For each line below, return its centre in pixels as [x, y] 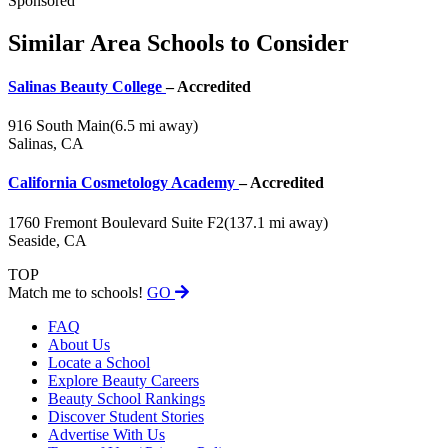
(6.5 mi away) [154, 126]
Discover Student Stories [126, 416]
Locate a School [99, 362]
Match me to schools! [77, 292]
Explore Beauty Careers [123, 380]
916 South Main [59, 126]
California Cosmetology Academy [123, 183]
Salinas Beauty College [87, 86]
